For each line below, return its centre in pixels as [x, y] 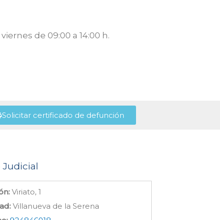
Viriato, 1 [26, 192]
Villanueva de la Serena [55, 206]
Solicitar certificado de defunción [63, 115]
